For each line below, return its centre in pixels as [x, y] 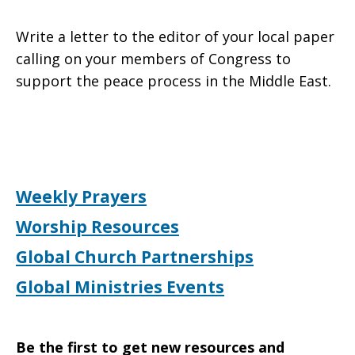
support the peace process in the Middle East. [176, 81]
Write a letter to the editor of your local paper [175, 36]
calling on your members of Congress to [153, 59]
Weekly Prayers [81, 197]
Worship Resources [97, 227]
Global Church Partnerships [135, 257]
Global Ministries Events [120, 287]
